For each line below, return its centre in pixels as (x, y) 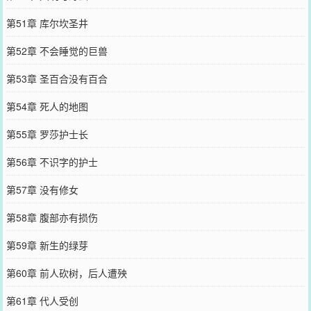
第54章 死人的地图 (47, 106)
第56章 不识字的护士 (52, 161)
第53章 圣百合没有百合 (57, 78)
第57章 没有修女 (42, 189)
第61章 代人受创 (42, 300)
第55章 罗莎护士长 (47, 134)
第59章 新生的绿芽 (47, 245)
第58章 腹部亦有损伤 (52, 217)
